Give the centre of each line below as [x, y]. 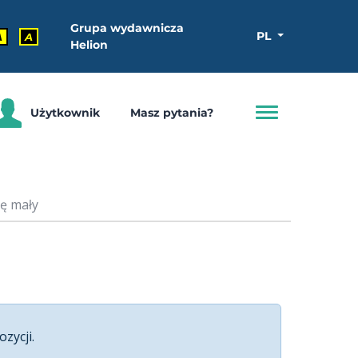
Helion [89, 44]
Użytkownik [65, 112]
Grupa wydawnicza [127, 28]
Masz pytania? [171, 112]
